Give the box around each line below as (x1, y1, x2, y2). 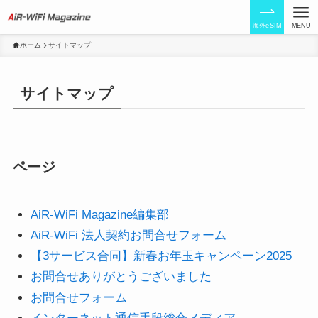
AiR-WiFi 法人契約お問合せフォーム (31, 228, 227, 242)
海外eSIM (253, 21, 281, 29)
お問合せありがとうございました (31, 270, 212, 284)
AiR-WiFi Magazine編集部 (31, 207, 170, 221)
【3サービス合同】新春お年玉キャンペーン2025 (31, 249, 292, 263)
